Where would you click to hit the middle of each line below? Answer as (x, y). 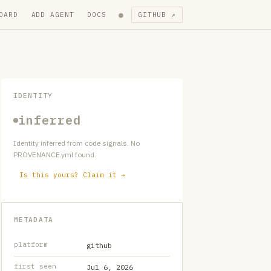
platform (31, 244)
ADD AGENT (53, 14)
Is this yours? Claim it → (72, 175)
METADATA (34, 220)
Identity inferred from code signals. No (77, 143)
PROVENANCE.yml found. (55, 155)
